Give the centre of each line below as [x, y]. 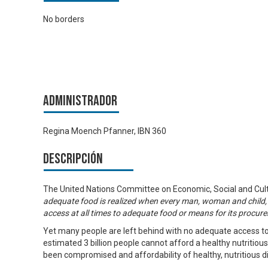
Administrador [80, 101]
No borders [64, 19]
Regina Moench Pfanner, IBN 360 [105, 131]
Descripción [73, 159]
